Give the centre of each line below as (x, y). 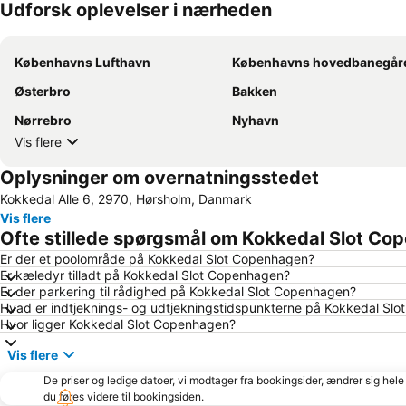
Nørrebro (43, 121)
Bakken (255, 92)
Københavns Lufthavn (82, 63)
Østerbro (43, 92)
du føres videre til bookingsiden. (124, 397)
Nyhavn (256, 121)
